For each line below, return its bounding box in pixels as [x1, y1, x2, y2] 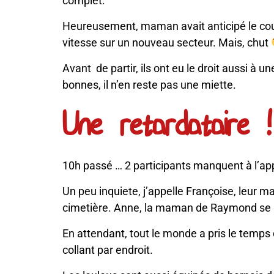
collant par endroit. [62, 243, 153, 256]
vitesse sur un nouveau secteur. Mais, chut [62, 36, 271, 49]
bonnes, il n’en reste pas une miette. [62, 78, 236, 91]
